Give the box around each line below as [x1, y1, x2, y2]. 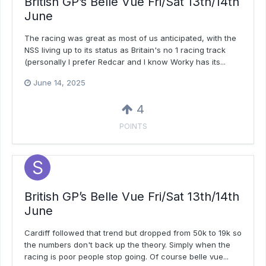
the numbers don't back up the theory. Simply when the [24, 240, 230, 250]
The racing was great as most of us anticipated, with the [24, 33, 236, 43]
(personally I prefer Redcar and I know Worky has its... [24, 56, 226, 66]
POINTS [119, 121, 147, 131]
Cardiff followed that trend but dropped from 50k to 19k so [24, 228, 242, 238]
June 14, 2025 [33, 77, 85, 87]
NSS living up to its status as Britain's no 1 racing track [24, 45, 226, 55]
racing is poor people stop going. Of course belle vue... [24, 252, 229, 262]
